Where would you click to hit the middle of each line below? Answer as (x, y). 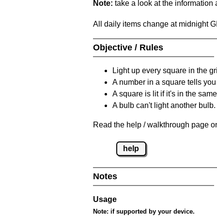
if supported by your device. (152, 211)
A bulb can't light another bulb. (164, 105)
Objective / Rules (129, 47)
